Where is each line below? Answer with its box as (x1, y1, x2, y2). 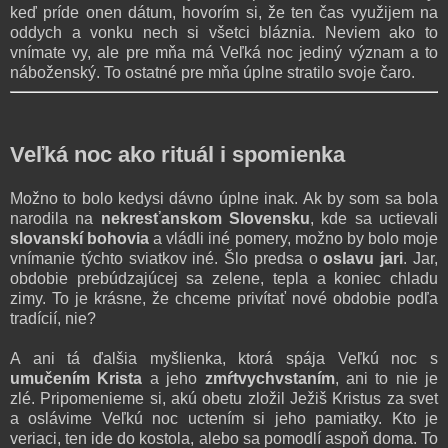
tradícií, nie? (10, 309, 96, 327)
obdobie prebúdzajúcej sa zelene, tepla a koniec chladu (10, 269, 438, 287)
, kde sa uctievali (310, 209, 439, 227)
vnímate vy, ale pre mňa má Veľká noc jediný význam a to (10, 43, 438, 61)
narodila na (10, 209, 101, 227)
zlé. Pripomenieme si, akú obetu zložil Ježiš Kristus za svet (10, 389, 438, 407)
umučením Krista (10, 369, 143, 387)
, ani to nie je (334, 369, 438, 387)
